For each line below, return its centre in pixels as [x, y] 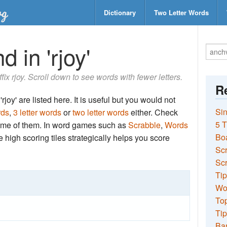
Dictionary [120, 12]
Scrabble [144, 125]
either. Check [153, 112]
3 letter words [37, 112]
